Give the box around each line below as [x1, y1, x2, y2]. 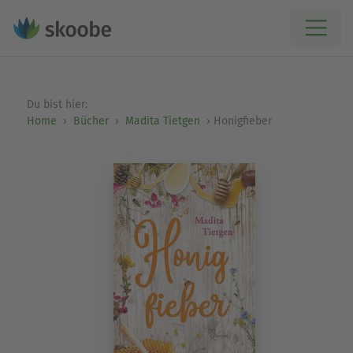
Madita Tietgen [124, 114, 200, 128]
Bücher [72, 114, 109, 128]
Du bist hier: [26, 98, 91, 111]
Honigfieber [213, 114, 272, 128]
